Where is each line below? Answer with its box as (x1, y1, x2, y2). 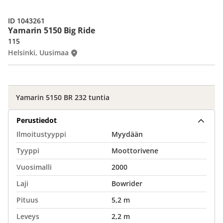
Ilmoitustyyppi (16, 129, 66, 139)
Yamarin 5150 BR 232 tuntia (16, 93, 110, 102)
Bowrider (111, 179, 142, 188)
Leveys (16, 212, 39, 221)
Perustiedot (16, 115, 57, 125)
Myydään (111, 129, 143, 139)
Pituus (16, 195, 38, 205)
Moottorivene (111, 146, 158, 155)
